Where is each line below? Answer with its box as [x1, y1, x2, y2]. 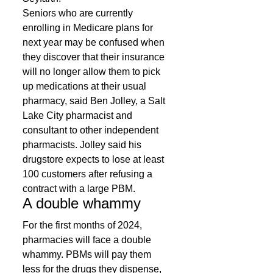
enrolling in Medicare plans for [23, 23, 155, 33]
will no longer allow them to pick [23, 66, 163, 77]
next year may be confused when [23, 37, 167, 48]
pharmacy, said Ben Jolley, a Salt [23, 96, 168, 106]
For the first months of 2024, [23, 220, 144, 230]
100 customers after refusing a [23, 169, 155, 179]
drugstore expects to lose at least [23, 154, 166, 165]
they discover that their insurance [23, 52, 167, 62]
